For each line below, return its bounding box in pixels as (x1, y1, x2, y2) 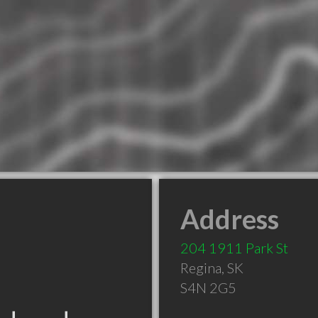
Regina (180, 259, 221, 276)
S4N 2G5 (180, 279, 236, 296)
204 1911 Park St (180, 239, 288, 256)
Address (180, 202, 279, 235)
